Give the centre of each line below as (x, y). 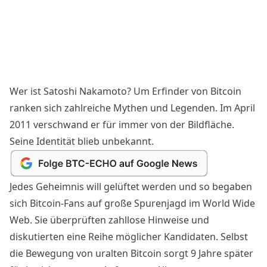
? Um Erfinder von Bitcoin (184, 91)
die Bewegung (42, 253)
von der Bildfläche (191, 124)
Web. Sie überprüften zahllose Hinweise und (109, 220)
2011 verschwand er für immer (80, 124)
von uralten (102, 253)
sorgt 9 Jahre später (207, 253)
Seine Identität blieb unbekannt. (82, 141)
